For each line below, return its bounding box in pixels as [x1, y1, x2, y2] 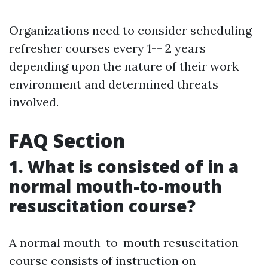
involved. [9, 95, 59, 109]
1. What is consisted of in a [9, 155, 239, 178]
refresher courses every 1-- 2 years [9, 41, 206, 56]
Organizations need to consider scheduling [9, 23, 252, 38]
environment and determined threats [9, 77, 218, 92]
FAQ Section [9, 127, 125, 153]
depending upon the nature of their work [9, 59, 239, 74]
